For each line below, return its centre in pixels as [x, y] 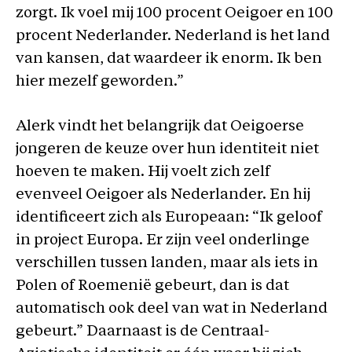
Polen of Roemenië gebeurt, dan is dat [152, 286]
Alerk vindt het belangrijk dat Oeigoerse [160, 127]
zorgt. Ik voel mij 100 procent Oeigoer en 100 [174, 13]
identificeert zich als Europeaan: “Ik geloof [169, 218]
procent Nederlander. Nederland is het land [173, 36]
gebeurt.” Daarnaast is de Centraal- [143, 332]
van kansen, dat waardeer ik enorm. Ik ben [169, 59]
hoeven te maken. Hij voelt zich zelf [143, 172]
